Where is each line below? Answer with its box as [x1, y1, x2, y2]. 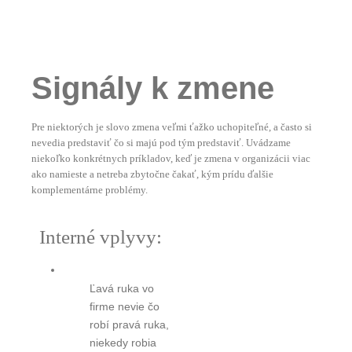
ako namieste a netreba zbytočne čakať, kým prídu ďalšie [31, 167, 273, 180]
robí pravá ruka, [89, 317, 169, 331]
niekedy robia [89, 335, 156, 349]
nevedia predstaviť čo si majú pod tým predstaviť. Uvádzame [31, 136, 291, 148]
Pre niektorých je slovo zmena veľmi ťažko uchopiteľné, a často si [31, 120, 312, 133]
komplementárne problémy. [31, 183, 148, 196]
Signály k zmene [31, 70, 274, 105]
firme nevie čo [89, 299, 159, 313]
